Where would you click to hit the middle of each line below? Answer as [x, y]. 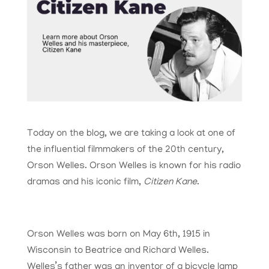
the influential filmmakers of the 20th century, [125, 150]
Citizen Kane [170, 183]
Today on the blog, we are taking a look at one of [131, 134]
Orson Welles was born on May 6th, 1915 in [118, 235]
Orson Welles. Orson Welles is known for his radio [134, 167]
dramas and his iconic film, [85, 183]
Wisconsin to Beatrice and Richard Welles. [118, 251]
